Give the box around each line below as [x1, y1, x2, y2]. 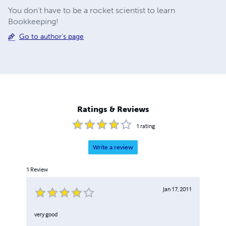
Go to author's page [19, 32, 84, 41]
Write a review [93, 144, 133, 151]
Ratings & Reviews [77, 104, 149, 115]
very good [34, 210, 58, 218]
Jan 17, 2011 [163, 185, 192, 193]
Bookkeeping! [8, 16, 59, 26]
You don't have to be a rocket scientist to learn [8, 5, 175, 15]
